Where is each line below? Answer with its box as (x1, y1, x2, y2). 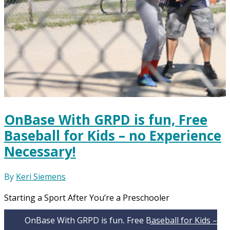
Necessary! (4, 142, 76, 161)
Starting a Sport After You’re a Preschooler (4, 192, 169, 204)
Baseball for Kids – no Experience (4, 126, 221, 145)
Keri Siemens (16, 171, 66, 183)
